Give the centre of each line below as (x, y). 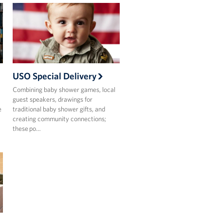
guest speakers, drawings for (52, 99)
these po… (27, 128)
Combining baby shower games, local (64, 89)
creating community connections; (59, 118)
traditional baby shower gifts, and (59, 109)
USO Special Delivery (54, 76)
